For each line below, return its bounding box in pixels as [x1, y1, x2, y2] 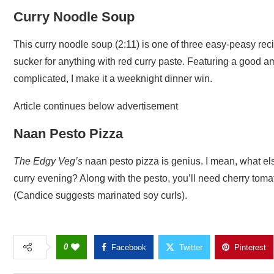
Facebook [111, 242, 146, 252]
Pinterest [234, 242, 266, 252]
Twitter [179, 242, 202, 252]
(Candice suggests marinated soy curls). [13, 190, 187, 201]
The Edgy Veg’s [13, 155, 83, 166]
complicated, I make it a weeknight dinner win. [13, 73, 212, 84]
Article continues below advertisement [13, 100, 178, 111]
